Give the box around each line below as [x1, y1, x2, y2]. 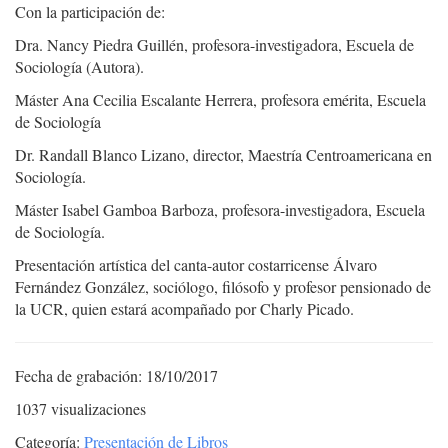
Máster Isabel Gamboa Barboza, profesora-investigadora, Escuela [15, 199, 425, 221]
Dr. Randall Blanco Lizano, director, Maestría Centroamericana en [15, 144, 432, 166]
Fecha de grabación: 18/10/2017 [15, 365, 218, 387]
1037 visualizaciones [15, 398, 146, 420]
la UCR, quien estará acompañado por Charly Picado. [15, 298, 354, 320]
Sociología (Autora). [15, 56, 144, 78]
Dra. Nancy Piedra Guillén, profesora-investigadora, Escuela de [15, 34, 414, 56]
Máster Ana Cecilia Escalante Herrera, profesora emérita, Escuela [15, 89, 426, 111]
